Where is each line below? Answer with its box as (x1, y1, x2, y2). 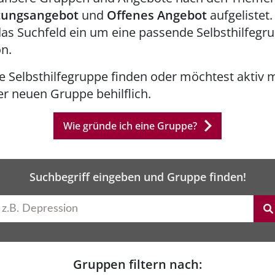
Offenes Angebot (107, 7, 207, 23)
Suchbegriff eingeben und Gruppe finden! (29, 169, 246, 184)
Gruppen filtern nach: (73, 256, 202, 273)
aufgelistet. (207, 7, 273, 23)
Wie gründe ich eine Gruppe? (63, 119, 197, 133)
